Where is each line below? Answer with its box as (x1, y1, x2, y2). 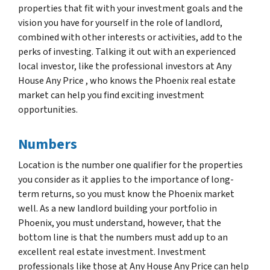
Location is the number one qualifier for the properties (18, 158, 243, 172)
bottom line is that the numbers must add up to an (18, 230, 228, 244)
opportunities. (18, 102, 80, 116)
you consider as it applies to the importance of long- (18, 172, 234, 186)
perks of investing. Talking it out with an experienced (18, 45, 236, 58)
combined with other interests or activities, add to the (18, 30, 242, 44)
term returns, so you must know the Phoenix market (18, 187, 234, 201)
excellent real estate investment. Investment (18, 245, 206, 259)
